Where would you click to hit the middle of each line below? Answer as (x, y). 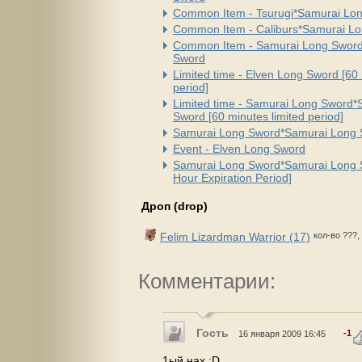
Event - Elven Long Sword (239, 148)
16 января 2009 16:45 (282, 333)
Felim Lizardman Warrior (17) (235, 236)
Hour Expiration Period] (232, 177)
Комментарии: (207, 282)
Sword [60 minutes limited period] (258, 116)
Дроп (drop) (175, 206)
